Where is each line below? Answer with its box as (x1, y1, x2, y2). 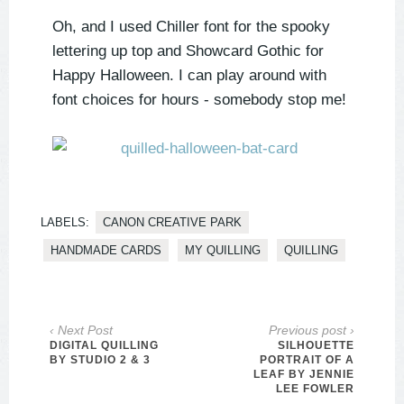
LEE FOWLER (276, 382, 354, 396)
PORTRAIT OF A (260, 353, 354, 367)
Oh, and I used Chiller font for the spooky (52, 18, 330, 36)
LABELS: (41, 216, 89, 230)
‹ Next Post (50, 323, 113, 338)
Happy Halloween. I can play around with (52, 67, 326, 85)
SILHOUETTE (278, 339, 354, 353)
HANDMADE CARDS (50, 243, 161, 258)
